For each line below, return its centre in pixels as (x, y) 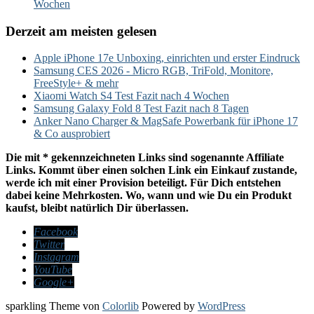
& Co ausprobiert (72, 134)
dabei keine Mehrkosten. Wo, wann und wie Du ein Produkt (149, 196)
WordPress (221, 306)
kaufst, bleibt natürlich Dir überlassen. (97, 208)
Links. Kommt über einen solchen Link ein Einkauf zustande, (151, 170)
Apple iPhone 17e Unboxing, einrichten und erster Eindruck (167, 58)
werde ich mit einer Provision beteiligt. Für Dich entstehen (143, 183)
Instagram (56, 257)
